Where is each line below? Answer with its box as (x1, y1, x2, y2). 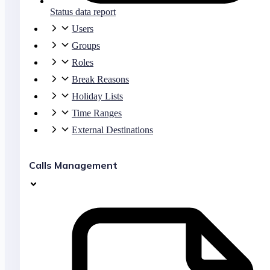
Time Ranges (72, 108, 122, 119)
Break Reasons (72, 74, 129, 85)
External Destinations (72, 125, 153, 136)
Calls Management (29, 159, 118, 172)
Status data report (50, 7, 116, 17)
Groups (72, 40, 100, 51)
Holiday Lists (72, 91, 123, 102)
